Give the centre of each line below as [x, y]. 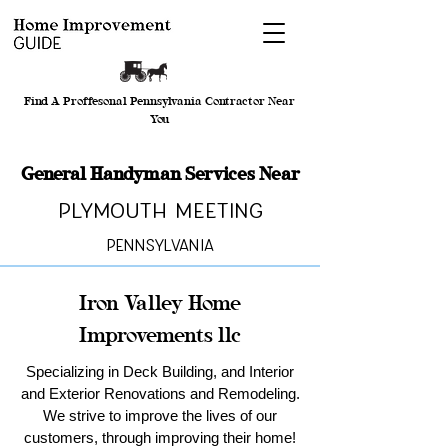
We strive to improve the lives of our [160, 415]
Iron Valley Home [160, 302]
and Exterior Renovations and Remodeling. [160, 393]
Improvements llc [160, 334]
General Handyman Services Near [160, 173]
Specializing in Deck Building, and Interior [160, 371]
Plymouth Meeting [160, 211]
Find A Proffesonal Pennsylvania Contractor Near [159, 101]
